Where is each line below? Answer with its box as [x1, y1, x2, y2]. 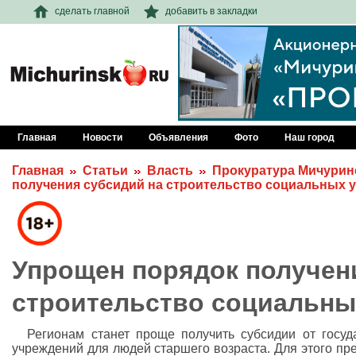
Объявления [149, 132, 208, 143]
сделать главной [55, 5, 130, 17]
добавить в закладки [165, 5, 257, 17]
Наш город [284, 132, 335, 143]
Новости [83, 132, 122, 143]
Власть [147, 164, 193, 177]
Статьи [83, 164, 128, 177]
